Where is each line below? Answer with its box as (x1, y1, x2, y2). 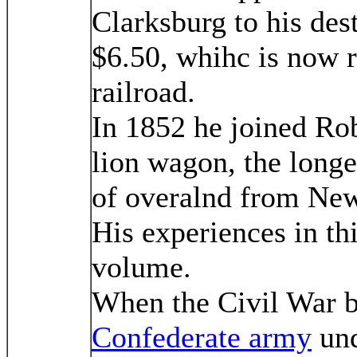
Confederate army (92, 320, 312, 354)
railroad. (92, 74, 195, 108)
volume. (92, 249, 199, 284)
